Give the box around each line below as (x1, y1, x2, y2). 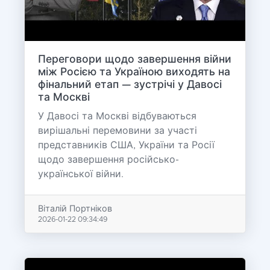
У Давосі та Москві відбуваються (37, 111, 196, 122)
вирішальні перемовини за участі (37, 126, 197, 136)
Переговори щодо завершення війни (37, 54, 231, 66)
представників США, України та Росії (37, 140, 215, 151)
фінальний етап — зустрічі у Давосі (37, 80, 222, 91)
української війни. (37, 169, 124, 180)
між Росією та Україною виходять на (37, 67, 230, 78)
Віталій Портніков (37, 204, 112, 213)
